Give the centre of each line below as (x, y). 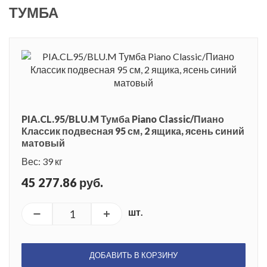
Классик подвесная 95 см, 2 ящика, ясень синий (133, 131)
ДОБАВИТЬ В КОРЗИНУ (133, 255)
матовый (43, 142)
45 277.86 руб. (62, 182)
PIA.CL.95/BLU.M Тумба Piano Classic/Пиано (123, 119)
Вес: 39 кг (42, 161)
